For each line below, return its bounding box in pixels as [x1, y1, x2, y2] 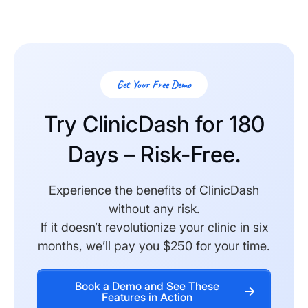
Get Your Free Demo [117, 77, 191, 91]
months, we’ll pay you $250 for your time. [38, 238, 270, 253]
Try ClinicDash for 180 [43, 110, 265, 137]
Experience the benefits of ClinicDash [49, 182, 259, 197]
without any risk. [108, 201, 200, 216]
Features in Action [102, 289, 192, 304]
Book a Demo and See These [75, 278, 219, 293]
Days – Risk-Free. [67, 140, 241, 168]
